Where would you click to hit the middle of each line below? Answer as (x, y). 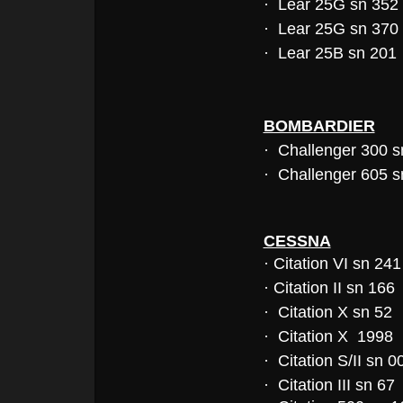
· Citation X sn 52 (327, 312)
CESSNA (297, 241)
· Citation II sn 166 (329, 287)
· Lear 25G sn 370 (331, 28)
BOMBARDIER (319, 125)
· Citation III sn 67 (329, 385)
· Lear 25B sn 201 (330, 53)
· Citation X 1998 (330, 336)
